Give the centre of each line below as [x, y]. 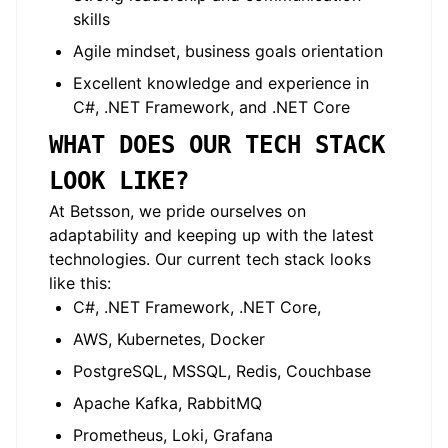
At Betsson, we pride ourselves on [177, 211]
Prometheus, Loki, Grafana [173, 435]
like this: [80, 283]
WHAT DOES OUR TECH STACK [217, 145]
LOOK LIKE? [119, 181]
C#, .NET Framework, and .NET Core [211, 107]
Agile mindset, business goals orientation [228, 51]
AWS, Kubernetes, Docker [169, 339]
